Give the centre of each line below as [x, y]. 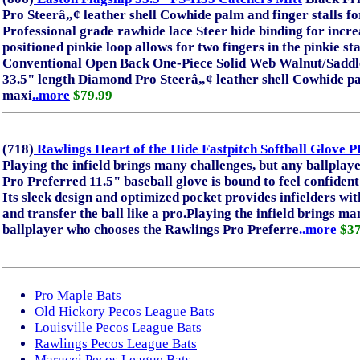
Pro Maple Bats [78, 295]
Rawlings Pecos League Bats [116, 344]
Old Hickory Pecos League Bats [125, 311]
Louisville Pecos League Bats [118, 327]
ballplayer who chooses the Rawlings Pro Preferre [151, 229]
